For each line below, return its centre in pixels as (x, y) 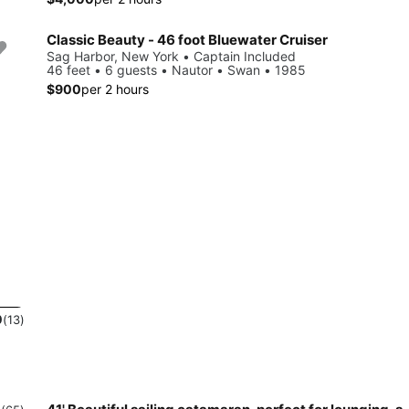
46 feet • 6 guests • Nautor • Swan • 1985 (176, 69)
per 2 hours (115, 89)
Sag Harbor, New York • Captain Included (171, 56)
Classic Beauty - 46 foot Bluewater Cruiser (187, 39)
